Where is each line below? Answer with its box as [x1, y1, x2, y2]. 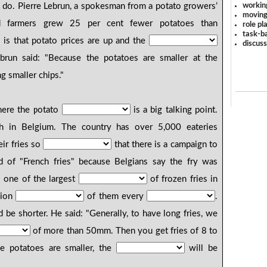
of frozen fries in [147, 175, 218, 184]
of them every [84, 192, 147, 201]
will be [184, 244, 218, 253]
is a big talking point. [130, 105, 218, 115]
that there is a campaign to [111, 140, 218, 150]
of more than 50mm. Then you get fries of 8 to [30, 226, 218, 236]
